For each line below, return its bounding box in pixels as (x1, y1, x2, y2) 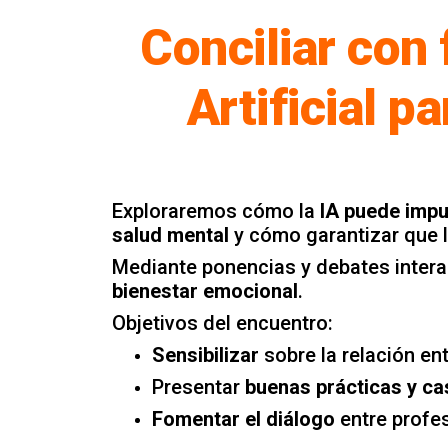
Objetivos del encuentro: (112, 310, 333, 335)
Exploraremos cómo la (112, 198, 320, 223)
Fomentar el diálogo (152, 406, 340, 431)
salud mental (112, 222, 229, 247)
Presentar (152, 374, 245, 399)
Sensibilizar (152, 342, 259, 367)
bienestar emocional (112, 278, 298, 303)
